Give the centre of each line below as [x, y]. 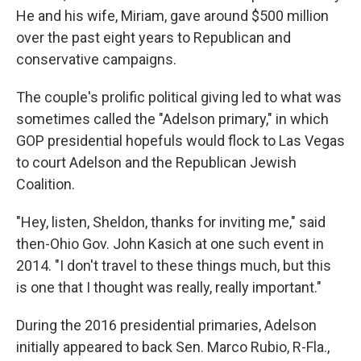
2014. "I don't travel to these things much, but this [174, 266]
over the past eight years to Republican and [154, 38]
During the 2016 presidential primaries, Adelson [166, 326]
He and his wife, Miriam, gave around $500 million [172, 16]
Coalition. [46, 185]
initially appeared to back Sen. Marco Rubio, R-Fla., [173, 347]
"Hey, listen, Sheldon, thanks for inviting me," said [171, 222]
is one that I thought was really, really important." [169, 288]
